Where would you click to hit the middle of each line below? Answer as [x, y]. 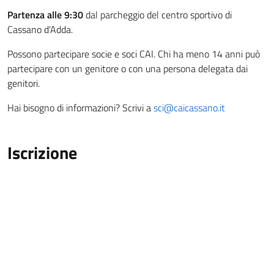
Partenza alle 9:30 [45, 15]
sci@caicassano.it [189, 108]
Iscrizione [42, 153]
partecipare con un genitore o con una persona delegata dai [128, 69]
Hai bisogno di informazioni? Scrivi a [80, 108]
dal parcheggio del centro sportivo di [157, 15]
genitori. [24, 83]
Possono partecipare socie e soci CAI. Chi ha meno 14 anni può [134, 54]
